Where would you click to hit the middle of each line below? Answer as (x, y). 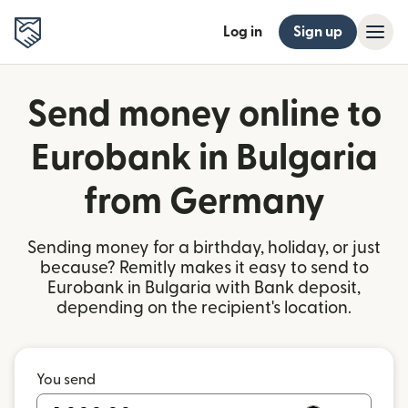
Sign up (318, 32)
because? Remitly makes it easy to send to (204, 268)
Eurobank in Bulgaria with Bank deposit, (204, 288)
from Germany (204, 202)
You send (66, 380)
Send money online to (204, 115)
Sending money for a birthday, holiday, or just (204, 248)
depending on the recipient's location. (204, 308)
